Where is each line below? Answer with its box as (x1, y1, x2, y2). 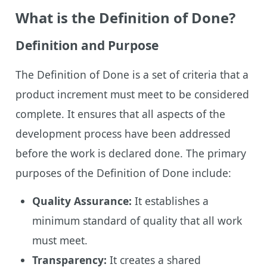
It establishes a (131, 193, 209, 208)
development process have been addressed (15, 126, 231, 141)
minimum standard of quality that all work (32, 213, 242, 228)
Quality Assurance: (32, 193, 132, 208)
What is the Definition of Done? (15, 8, 235, 27)
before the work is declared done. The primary (15, 145, 246, 160)
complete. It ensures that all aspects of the (15, 106, 225, 121)
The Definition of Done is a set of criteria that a (15, 67, 249, 82)
